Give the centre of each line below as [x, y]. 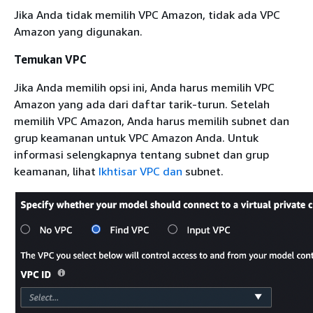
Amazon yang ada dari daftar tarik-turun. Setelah [142, 104]
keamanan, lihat [56, 172]
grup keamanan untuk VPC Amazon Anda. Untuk [136, 138]
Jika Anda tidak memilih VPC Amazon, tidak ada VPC [147, 15]
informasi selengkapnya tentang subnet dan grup [141, 155]
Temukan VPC [50, 60]
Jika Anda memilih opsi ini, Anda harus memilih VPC [144, 88]
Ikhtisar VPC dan [140, 172]
